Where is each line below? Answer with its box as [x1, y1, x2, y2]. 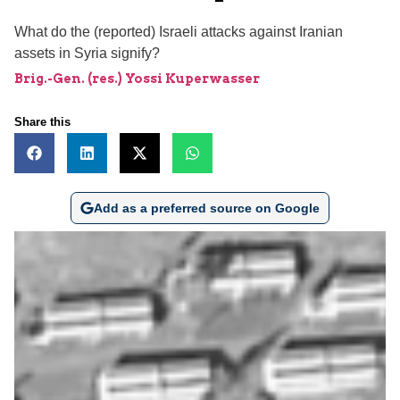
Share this [14, 114, 71, 129]
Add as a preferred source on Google [93, 200, 320, 215]
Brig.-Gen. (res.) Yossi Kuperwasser [14, 71, 260, 86]
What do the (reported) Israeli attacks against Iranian [14, 23, 343, 39]
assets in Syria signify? [14, 45, 160, 61]
